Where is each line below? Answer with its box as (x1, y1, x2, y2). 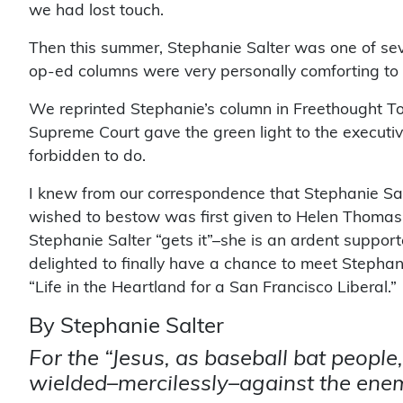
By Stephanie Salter (29, 315, 224, 337)
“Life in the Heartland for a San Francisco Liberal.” (29, 279, 397, 295)
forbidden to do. (29, 148, 146, 164)
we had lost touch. (29, 2, 164, 18)
